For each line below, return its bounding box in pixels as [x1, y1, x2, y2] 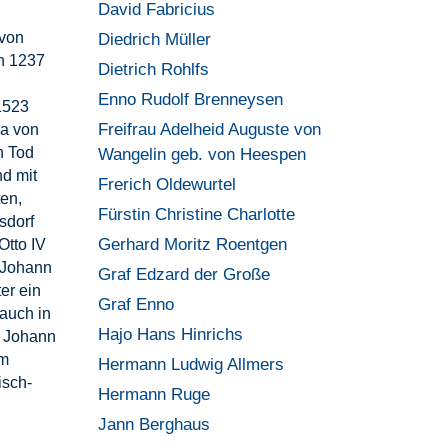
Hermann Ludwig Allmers [98, 355, 285, 374]
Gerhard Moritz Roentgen [98, 235, 288, 254]
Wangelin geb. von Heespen [98, 145, 307, 164]
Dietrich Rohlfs [98, 60, 210, 79]
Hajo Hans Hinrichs [98, 325, 244, 344]
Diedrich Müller [98, 30, 212, 49]
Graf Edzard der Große [98, 265, 271, 284]
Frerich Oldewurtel [98, 175, 237, 194]
